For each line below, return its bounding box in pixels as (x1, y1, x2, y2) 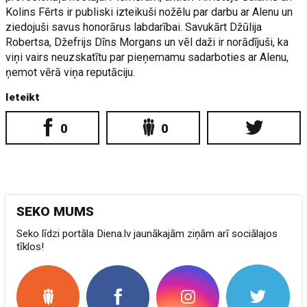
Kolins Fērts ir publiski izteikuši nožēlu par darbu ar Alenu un (5, 5, 293, 19)
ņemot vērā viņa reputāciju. (5, 66, 136, 79)
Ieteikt (5, 91, 40, 103)
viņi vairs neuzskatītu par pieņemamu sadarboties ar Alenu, (5, 51, 289, 64)
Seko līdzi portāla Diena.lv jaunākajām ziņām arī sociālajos (16, 228, 278, 240)
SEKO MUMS (16, 204, 95, 219)
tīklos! (16, 241, 45, 253)
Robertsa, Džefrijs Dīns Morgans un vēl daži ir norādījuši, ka (5, 36, 289, 49)
